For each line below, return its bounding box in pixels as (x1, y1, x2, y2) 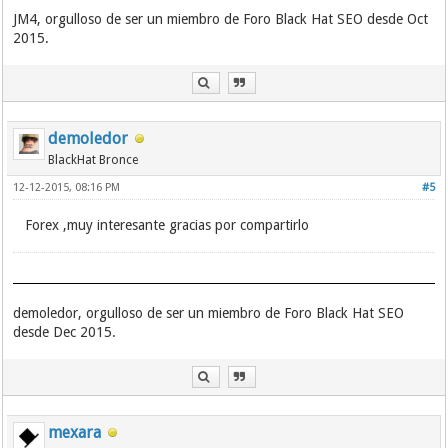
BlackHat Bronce (48, 153, 139, 168)
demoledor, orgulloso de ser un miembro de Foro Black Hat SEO (13, 305, 405, 322)
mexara (48, 423, 102, 443)
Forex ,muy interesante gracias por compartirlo (25, 217, 310, 234)
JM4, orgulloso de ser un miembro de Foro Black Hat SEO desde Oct (13, 11, 429, 28)
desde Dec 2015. (13, 324, 117, 341)
